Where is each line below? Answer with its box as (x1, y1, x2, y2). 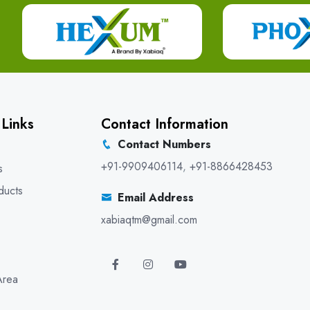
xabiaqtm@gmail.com (101, 212, 197, 228)
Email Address (118, 190, 194, 206)
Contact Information (101, 114, 228, 134)
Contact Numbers (118, 136, 211, 152)
